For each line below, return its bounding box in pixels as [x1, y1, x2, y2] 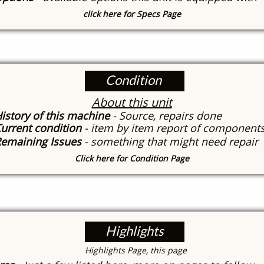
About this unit [91, 94, 172, 110]
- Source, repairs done [110, 108, 222, 123]
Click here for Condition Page [74, 153, 189, 164]
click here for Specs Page [82, 8, 181, 19]
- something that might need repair [84, 134, 258, 148]
